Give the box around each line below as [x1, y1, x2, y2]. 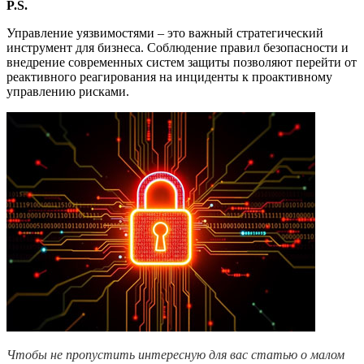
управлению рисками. [6, 84, 129, 98]
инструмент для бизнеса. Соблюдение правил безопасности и [6, 41, 349, 54]
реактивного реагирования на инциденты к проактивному [6, 70, 332, 84]
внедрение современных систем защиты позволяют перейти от [6, 55, 357, 69]
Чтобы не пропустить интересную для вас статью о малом [6, 348, 344, 362]
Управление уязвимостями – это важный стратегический [6, 26, 323, 40]
